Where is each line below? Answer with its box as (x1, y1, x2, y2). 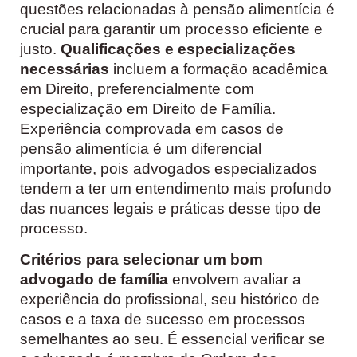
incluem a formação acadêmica (109, 60, 328, 77)
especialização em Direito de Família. (20, 100, 276, 117)
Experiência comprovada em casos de (20, 120, 284, 137)
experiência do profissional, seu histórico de (20, 290, 320, 308)
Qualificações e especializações (61, 40, 296, 57)
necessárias (20, 60, 109, 77)
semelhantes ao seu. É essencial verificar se (20, 330, 325, 347)
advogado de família (20, 270, 168, 288)
